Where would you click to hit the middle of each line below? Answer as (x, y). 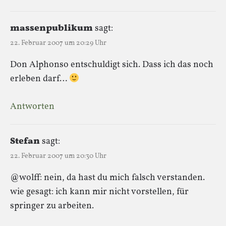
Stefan (25, 141)
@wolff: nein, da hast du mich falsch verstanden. (107, 178)
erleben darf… (40, 79)
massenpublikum (51, 28)
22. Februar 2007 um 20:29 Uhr (58, 43)
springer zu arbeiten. (52, 206)
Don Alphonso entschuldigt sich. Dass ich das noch (112, 65)
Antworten (32, 106)
